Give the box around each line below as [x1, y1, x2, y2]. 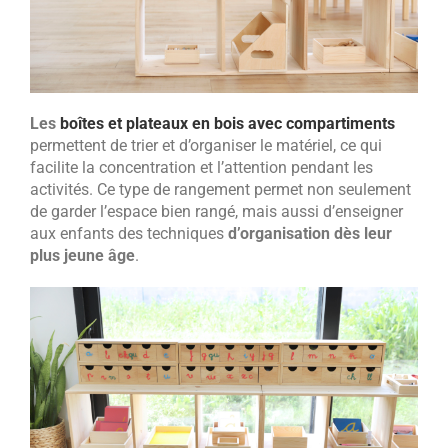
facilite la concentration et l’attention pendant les [30, 157, 373, 177]
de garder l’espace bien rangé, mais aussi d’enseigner [30, 201, 403, 221]
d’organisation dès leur [228, 223, 392, 243]
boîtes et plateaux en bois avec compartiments [60, 113, 395, 133]
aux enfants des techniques [30, 223, 228, 243]
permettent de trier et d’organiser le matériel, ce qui [30, 135, 382, 155]
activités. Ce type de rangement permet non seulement [30, 179, 411, 199]
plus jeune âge [30, 245, 135, 265]
